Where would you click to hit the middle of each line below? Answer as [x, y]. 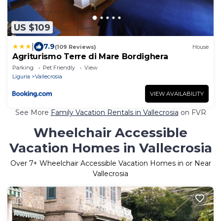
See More [33, 113]
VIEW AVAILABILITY [177, 94]
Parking [23, 68]
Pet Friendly [59, 68]
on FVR [192, 113]
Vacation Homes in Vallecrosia [110, 148]
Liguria [21, 77]
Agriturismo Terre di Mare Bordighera [90, 57]
